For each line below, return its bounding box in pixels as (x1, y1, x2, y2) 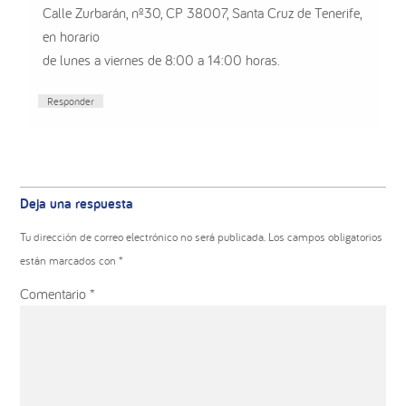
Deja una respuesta (20, 194, 134, 214)
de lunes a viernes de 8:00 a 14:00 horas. (43, 51, 281, 70)
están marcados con (20, 253, 120, 269)
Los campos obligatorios (268, 229, 383, 246)
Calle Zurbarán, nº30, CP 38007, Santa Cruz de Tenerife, (43, 4, 362, 23)
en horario (43, 27, 101, 46)
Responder (47, 94, 95, 109)
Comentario (20, 285, 91, 304)
